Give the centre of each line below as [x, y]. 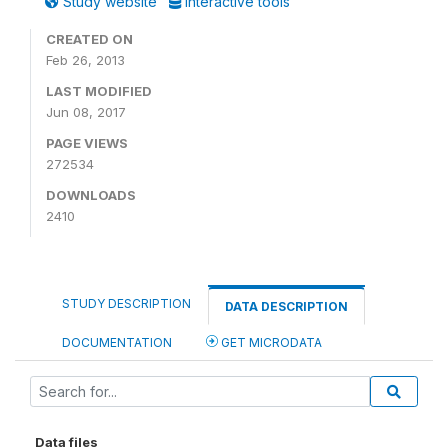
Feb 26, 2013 [85, 60]
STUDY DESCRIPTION [126, 303]
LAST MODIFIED [99, 91]
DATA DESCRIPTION [286, 306]
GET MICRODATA [270, 342]
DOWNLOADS [91, 195]
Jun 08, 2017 [86, 112]
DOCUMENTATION [117, 342]
